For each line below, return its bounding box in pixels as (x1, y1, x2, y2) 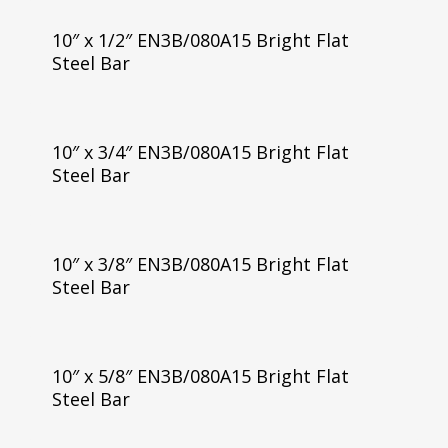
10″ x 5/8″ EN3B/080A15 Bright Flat (51, 363, 349, 388)
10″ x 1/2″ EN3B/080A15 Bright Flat (51, 28, 349, 52)
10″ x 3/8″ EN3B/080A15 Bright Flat (51, 251, 349, 276)
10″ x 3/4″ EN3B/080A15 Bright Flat (51, 139, 349, 164)
